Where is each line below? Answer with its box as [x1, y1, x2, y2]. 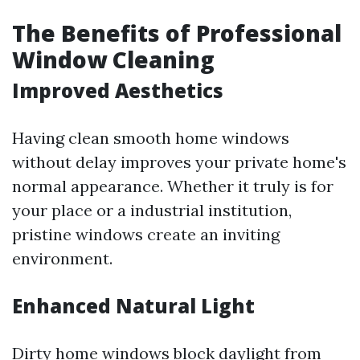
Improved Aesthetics [12, 77, 223, 104]
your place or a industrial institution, [12, 200, 292, 220]
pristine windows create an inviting [12, 224, 280, 244]
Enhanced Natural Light [12, 292, 255, 319]
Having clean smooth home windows [12, 128, 289, 148]
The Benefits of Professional [12, 18, 342, 48]
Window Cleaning [12, 44, 215, 75]
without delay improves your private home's [12, 152, 346, 172]
